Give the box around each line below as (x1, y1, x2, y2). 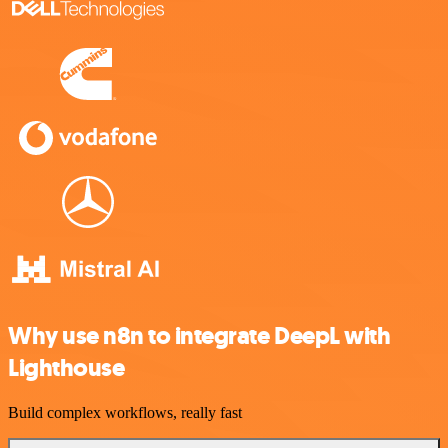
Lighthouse (8, 352, 125, 385)
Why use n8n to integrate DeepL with (8, 320, 391, 353)
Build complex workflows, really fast (8, 404, 242, 422)
